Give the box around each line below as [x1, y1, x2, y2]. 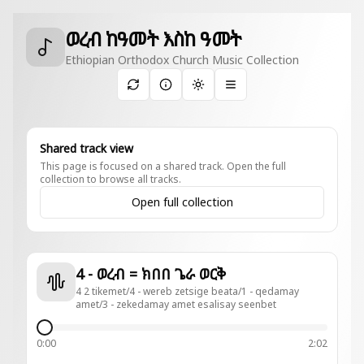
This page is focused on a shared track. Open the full [40, 159, 286, 173]
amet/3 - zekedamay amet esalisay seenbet [76, 297, 276, 311]
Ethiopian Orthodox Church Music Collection [65, 52, 299, 67]
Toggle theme [197, 83, 272, 99]
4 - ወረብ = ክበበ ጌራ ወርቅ [199, 264, 226, 284]
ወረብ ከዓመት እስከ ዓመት [65, 25, 241, 52]
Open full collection [131, 194, 233, 210]
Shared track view [40, 141, 133, 156]
